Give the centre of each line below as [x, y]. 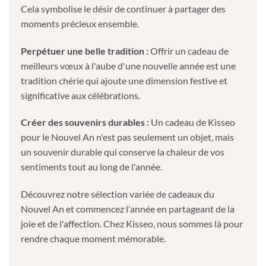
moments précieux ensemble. [80, 23]
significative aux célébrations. [80, 95]
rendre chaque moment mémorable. [93, 239]
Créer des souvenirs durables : [85, 122]
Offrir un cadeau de [189, 50]
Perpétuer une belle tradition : [85, 50]
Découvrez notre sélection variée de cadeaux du [118, 194]
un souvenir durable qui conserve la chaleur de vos [123, 152]
